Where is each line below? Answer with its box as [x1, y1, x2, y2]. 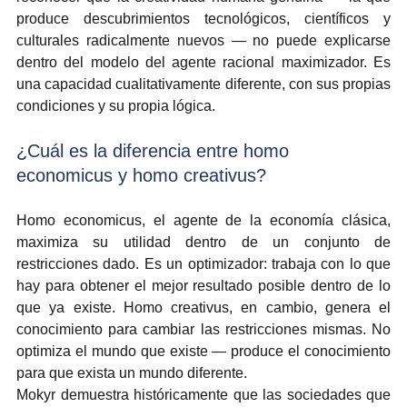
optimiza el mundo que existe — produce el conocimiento [16, 342, 391, 359]
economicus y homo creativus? [16, 164, 266, 185]
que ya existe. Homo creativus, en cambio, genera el [16, 299, 391, 315]
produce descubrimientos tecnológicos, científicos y [16, 10, 391, 26]
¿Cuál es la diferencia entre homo [16, 140, 294, 161]
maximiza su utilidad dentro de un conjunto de [16, 233, 391, 250]
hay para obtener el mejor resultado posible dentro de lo [16, 277, 391, 293]
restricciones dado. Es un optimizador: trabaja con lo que [16, 255, 391, 272]
